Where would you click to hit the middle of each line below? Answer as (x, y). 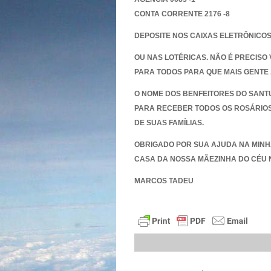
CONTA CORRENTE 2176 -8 (182, 14)
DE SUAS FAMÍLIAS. (169, 123)
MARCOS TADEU (164, 181)
